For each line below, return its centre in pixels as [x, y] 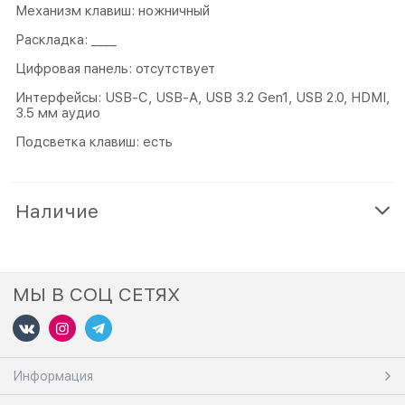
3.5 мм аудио [58, 113]
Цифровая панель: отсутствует [115, 68]
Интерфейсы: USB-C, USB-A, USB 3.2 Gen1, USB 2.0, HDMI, [202, 97]
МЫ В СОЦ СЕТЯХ [96, 294]
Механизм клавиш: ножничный [113, 10]
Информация [53, 376]
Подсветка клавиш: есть [94, 141]
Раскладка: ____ [66, 39]
